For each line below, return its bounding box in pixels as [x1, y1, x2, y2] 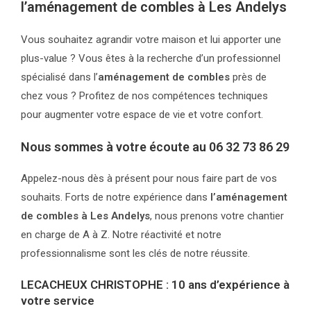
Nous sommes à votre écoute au [21, 140, 209, 154]
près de [230, 71, 267, 83]
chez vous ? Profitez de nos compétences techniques [21, 90, 268, 102]
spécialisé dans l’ [21, 71, 98, 83]
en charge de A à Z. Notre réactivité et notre [21, 228, 221, 241]
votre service [21, 294, 94, 308]
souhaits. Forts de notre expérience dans [21, 191, 210, 203]
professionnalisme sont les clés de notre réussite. [21, 247, 250, 260]
